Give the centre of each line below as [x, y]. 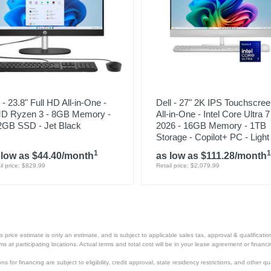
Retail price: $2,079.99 [188, 165]
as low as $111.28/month [211, 156]
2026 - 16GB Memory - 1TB [211, 126]
